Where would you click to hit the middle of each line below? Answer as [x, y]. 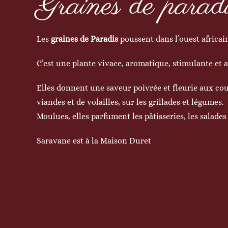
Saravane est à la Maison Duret [94, 141]
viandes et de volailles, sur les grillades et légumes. [130, 102]
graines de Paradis [84, 39]
